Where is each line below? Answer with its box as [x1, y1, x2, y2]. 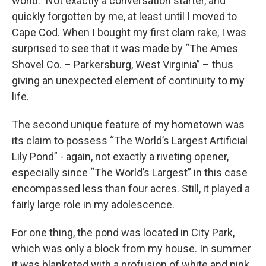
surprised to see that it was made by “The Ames [12, 42, 238, 55]
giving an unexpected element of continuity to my [12, 74, 245, 87]
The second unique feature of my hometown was [12, 118, 245, 131]
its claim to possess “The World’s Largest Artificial [12, 134, 248, 147]
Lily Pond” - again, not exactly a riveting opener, [12, 150, 229, 163]
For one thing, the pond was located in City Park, [12, 226, 235, 239]
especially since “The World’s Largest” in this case [12, 166, 248, 179]
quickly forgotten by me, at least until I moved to [12, 10, 237, 23]
